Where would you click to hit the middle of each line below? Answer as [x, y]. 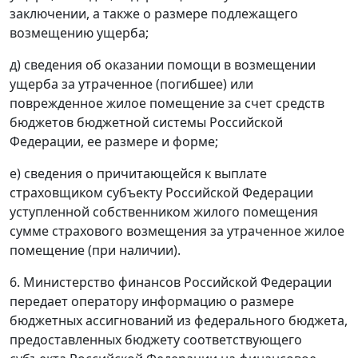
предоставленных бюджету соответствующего [156, 340]
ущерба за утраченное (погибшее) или [131, 84]
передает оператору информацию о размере [152, 302]
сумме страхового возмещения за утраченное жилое [177, 231]
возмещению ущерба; [79, 33]
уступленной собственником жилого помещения [164, 212]
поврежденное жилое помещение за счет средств [167, 103]
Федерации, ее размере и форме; [114, 142]
